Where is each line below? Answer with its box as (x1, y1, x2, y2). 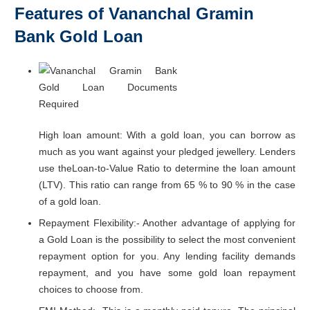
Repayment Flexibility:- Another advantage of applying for (39, 217, 295, 228)
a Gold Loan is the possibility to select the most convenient (39, 233, 295, 245)
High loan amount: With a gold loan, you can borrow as (39, 129, 295, 140)
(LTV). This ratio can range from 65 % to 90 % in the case (39, 179, 295, 190)
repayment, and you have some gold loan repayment (39, 266, 295, 278)
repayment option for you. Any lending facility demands (39, 250, 295, 262)
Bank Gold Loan (15, 26, 143, 46)
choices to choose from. (39, 283, 143, 295)
